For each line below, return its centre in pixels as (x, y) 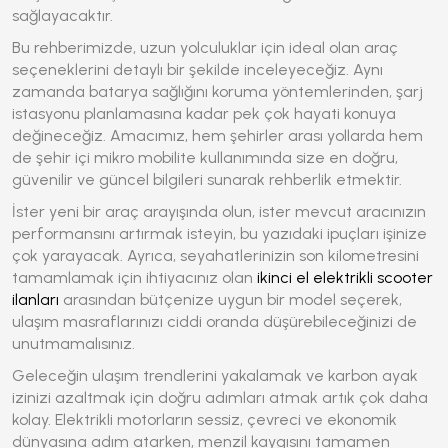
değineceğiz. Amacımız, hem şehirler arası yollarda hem (217, 135)
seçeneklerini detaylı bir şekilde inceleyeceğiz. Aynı (197, 69)
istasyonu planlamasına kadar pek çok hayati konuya (204, 113)
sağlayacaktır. (62, 15)
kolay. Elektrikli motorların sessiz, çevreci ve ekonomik (204, 419)
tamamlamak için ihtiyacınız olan (134, 277)
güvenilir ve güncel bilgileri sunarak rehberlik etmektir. (207, 179)
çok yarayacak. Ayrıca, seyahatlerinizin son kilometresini (215, 255)
